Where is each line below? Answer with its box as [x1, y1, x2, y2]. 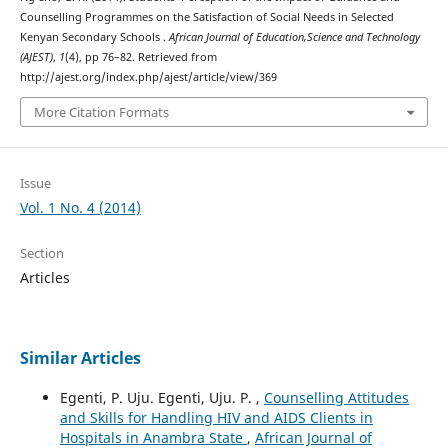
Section [19, 244, 64, 263]
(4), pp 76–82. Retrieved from [64, 49, 217, 64]
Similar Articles [19, 347, 141, 370]
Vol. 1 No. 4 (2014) [19, 198, 141, 218]
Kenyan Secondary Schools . [19, 29, 169, 44]
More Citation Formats [33, 103, 169, 122]
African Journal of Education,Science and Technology [168, 29, 420, 44]
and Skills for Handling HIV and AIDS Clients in [59, 408, 373, 428]
